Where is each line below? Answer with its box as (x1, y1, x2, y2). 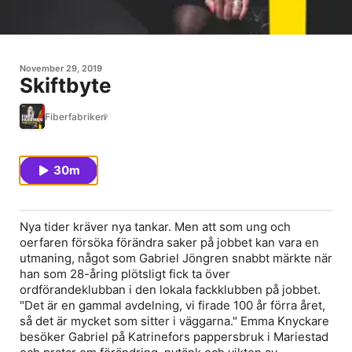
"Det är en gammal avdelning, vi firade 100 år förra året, (20, 298, 325, 313)
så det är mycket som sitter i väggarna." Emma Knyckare (20, 313, 329, 328)
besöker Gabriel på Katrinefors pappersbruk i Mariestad (20, 329, 328, 344)
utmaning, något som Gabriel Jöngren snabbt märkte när (20, 251, 332, 266)
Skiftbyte (20, 73, 112, 97)
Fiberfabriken (45, 110, 106, 123)
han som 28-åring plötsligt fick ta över (20, 266, 230, 281)
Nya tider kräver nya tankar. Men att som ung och (20, 219, 291, 234)
